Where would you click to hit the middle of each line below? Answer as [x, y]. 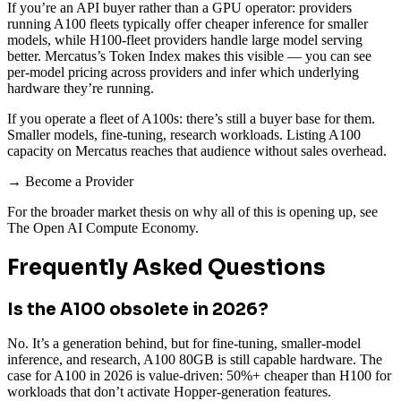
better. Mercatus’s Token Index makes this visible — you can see [189, 55]
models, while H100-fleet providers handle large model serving [185, 39]
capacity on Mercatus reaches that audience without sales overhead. [197, 150]
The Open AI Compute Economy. [103, 227]
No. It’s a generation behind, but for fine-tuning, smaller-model [184, 344]
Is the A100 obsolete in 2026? [138, 309]
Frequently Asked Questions [166, 267]
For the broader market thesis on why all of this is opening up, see [192, 211]
